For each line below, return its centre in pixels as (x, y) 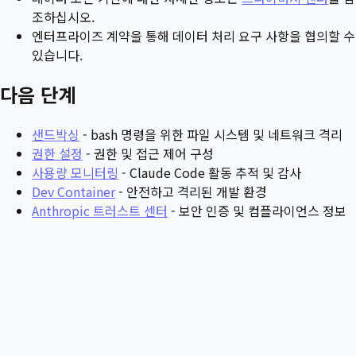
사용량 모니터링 (75, 172)
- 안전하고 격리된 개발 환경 (191, 191)
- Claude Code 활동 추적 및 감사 (210, 172)
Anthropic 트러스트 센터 (100, 210)
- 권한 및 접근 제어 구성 (148, 153)
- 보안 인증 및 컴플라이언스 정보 (257, 210)
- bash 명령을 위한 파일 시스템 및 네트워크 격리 (211, 134)
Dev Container (74, 191)
